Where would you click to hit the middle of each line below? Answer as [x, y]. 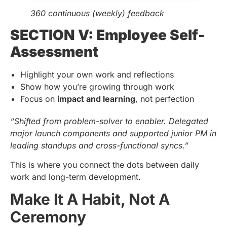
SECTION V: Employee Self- [107, 35]
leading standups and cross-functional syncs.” [99, 146]
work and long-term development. [75, 177]
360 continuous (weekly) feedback [97, 13]
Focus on [39, 99]
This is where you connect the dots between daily [105, 165]
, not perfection [165, 99]
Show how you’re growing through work [97, 87]
